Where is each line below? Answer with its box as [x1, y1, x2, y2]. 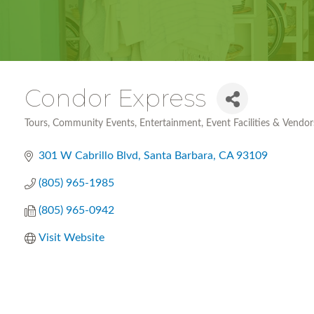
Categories [24, 127, 72, 138]
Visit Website [39, 232, 104, 243]
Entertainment [139, 118, 201, 128]
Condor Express [25, 83, 206, 113]
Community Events [53, 118, 135, 128]
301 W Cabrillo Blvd [39, 150, 138, 161]
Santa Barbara [144, 150, 213, 161]
